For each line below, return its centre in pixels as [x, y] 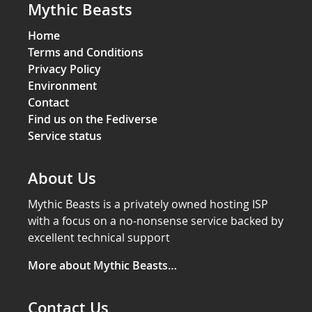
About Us [62, 178]
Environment [62, 86]
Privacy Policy [64, 69]
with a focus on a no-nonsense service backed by [156, 221]
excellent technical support [99, 237]
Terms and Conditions [86, 52]
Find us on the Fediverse [93, 119]
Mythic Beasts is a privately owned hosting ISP [148, 204]
